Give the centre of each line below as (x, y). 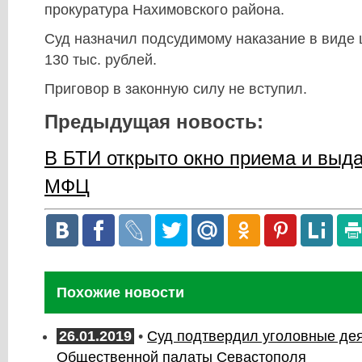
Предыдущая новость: (154, 122)
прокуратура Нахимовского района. (164, 10)
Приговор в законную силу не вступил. (176, 89)
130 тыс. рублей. (101, 60)
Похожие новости (120, 293)
